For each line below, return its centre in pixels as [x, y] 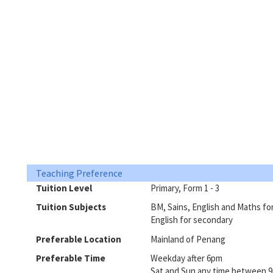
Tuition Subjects [71, 207]
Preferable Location [79, 239]
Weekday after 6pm [186, 258]
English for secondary [191, 220]
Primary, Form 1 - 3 [185, 188]
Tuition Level [64, 188]
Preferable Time [71, 258]
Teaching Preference [79, 173]
